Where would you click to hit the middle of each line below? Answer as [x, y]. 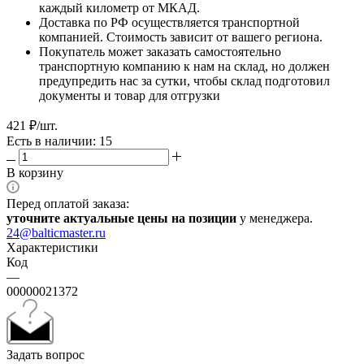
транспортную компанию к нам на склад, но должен [184, 66]
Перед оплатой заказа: [68, 203]
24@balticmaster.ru [56, 232]
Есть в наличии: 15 [59, 141]
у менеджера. [275, 218]
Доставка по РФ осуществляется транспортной [169, 22]
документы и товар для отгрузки [130, 95]
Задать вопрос [45, 354]
